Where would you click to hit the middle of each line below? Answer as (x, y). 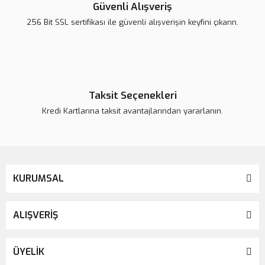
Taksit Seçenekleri (132, 95)
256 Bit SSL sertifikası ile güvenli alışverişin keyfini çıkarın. (132, 22)
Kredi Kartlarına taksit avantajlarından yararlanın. (132, 111)
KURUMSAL (38, 178)
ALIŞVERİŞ (35, 215)
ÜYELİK (29, 251)
